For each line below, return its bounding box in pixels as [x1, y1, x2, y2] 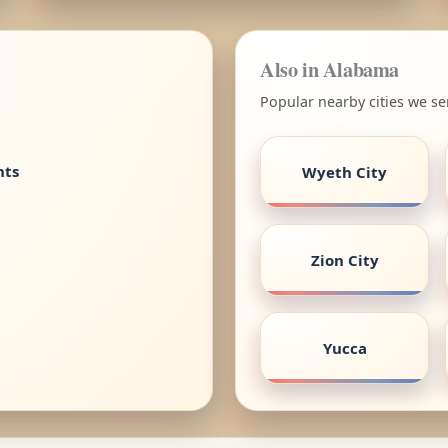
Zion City [310, 249, 379, 270]
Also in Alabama [260, 53, 399, 84]
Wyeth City [302, 161, 387, 182]
